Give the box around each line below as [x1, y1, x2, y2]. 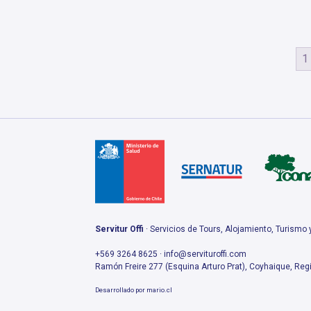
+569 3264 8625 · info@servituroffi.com [95, 249, 246, 259]
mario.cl [146, 285, 172, 294]
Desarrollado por [95, 285, 146, 294]
